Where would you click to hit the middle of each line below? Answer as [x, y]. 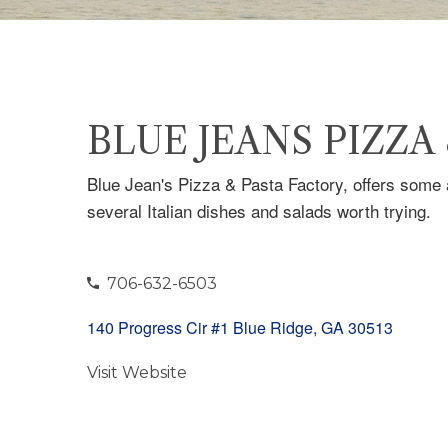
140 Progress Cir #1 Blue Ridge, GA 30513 [240, 327]
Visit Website [137, 372]
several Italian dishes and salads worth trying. [259, 210]
